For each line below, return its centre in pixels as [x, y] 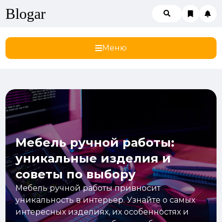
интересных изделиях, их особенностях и [102, 212]
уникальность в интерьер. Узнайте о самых [106, 200]
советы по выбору [76, 174]
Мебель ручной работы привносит [88, 188]
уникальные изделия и [93, 158]
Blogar [26, 13]
